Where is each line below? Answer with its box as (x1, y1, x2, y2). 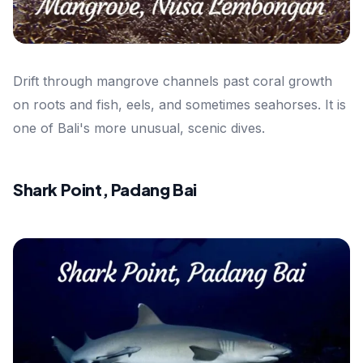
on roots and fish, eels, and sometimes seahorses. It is (13, 96, 346, 113)
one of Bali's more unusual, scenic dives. (13, 119, 265, 136)
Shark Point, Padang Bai (13, 178, 197, 199)
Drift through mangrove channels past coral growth (13, 72, 332, 89)
